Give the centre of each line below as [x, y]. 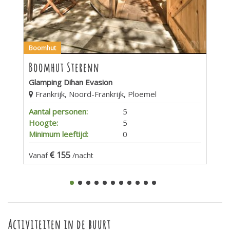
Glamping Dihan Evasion [71, 82]
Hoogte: [43, 122]
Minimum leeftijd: [59, 134]
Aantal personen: [58, 111]
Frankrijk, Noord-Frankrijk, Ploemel [95, 94]
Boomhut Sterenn [64, 67]
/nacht [83, 155]
